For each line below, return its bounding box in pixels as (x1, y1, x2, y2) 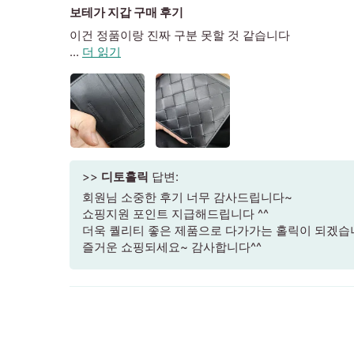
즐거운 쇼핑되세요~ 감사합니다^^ (82, 239, 262, 254)
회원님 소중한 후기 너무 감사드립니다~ (82, 189, 292, 205)
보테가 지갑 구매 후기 (70, 4, 183, 20)
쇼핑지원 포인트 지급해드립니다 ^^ (82, 205, 269, 221)
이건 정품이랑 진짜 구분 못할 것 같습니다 (70, 27, 290, 43)
